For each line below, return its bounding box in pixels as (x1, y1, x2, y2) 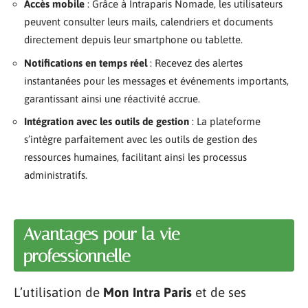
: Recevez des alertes (147, 56, 243, 69)
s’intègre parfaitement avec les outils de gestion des (24, 133, 257, 145)
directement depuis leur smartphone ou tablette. (24, 34, 243, 45)
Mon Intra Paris (103, 284, 192, 300)
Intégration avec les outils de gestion (24, 115, 189, 127)
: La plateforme (189, 115, 261, 127)
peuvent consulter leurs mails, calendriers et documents (24, 16, 273, 27)
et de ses (192, 284, 246, 300)
